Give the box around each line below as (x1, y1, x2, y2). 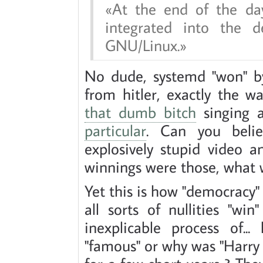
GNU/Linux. (105, 34, 180, 55)
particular (85, 119, 146, 140)
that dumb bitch (85, 101, 196, 122)
